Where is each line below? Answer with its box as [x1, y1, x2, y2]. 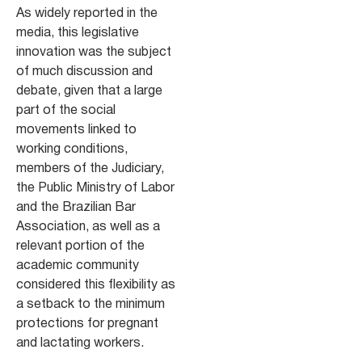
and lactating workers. [16, 337, 144, 349]
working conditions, [16, 143, 128, 155]
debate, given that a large [16, 85, 162, 97]
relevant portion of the [16, 240, 145, 252]
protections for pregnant [16, 318, 158, 330]
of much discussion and [16, 65, 153, 78]
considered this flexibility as [16, 279, 175, 291]
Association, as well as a [16, 221, 160, 233]
